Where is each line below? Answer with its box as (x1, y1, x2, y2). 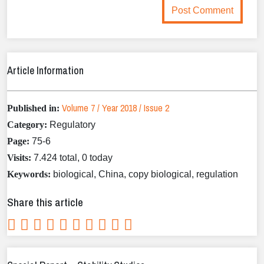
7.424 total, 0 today (31, 152, 113, 163)
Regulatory (47, 119, 95, 130)
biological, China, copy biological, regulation (51, 169, 238, 179)
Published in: (7, 103, 60, 113)
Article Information (7, 63, 84, 77)
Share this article (7, 194, 83, 210)
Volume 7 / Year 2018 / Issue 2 (62, 101, 169, 114)
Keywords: (7, 169, 51, 179)
